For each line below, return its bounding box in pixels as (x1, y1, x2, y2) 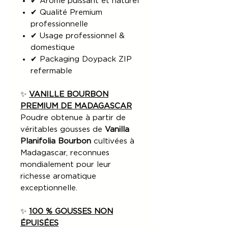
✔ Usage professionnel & (31, 32, 125, 40)
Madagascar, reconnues (20, 149, 109, 157)
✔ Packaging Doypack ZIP (31, 55, 132, 63)
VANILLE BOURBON (29, 90, 108, 98)
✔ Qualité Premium (31, 8, 102, 16)
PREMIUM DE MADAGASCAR (20, 102, 132, 110)
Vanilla (105, 125, 129, 133)
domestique (31, 43, 75, 51)
